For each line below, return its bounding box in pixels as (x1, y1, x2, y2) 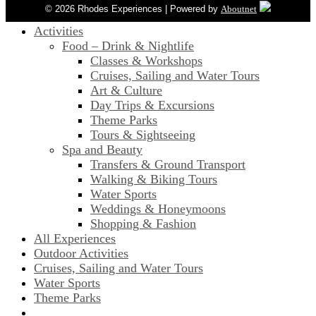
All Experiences (34, 231, 116, 245)
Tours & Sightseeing (90, 127, 195, 142)
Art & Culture (90, 83, 162, 97)
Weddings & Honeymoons (90, 201, 226, 216)
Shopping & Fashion (90, 216, 196, 231)
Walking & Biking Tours (90, 171, 217, 186)
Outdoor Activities (34, 245, 128, 260)
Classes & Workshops (90, 53, 202, 68)
